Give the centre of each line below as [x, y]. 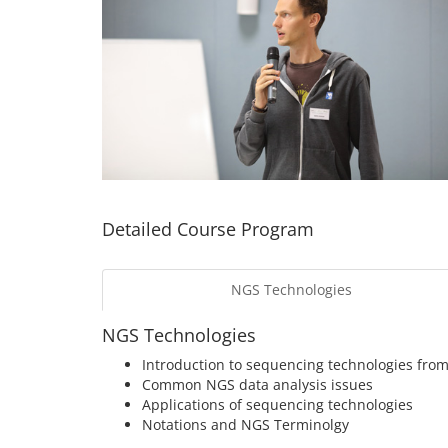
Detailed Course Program [208, 229]
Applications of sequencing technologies [277, 404]
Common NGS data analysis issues [257, 384]
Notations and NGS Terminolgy [245, 424]
